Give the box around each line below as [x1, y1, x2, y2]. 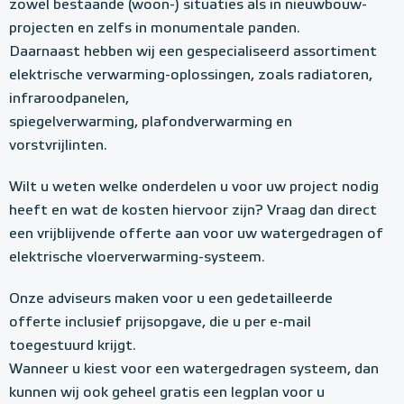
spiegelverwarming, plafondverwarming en [9, 115, 292, 131]
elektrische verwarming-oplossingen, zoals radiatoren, [9, 69, 372, 84]
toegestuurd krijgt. [9, 339, 136, 354]
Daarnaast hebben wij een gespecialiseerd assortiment [9, 45, 377, 60]
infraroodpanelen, [9, 92, 129, 107]
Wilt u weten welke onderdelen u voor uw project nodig [9, 180, 379, 196]
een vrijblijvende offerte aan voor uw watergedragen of [9, 227, 383, 243]
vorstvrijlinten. [9, 139, 107, 154]
